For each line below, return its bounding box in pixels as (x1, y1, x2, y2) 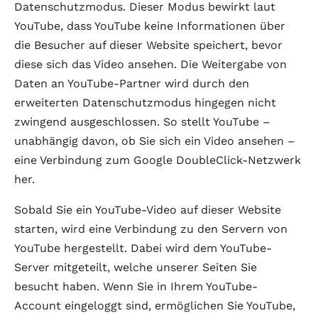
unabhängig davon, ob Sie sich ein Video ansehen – (14, 134, 295, 148)
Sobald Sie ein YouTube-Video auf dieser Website (14, 203, 281, 216)
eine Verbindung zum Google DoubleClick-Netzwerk (14, 153, 301, 167)
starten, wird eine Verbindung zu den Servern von (14, 222, 287, 236)
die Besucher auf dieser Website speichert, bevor (14, 38, 283, 52)
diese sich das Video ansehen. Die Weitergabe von (14, 57, 287, 71)
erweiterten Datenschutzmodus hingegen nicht (14, 96, 276, 109)
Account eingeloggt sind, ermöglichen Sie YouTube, (14, 299, 295, 312)
